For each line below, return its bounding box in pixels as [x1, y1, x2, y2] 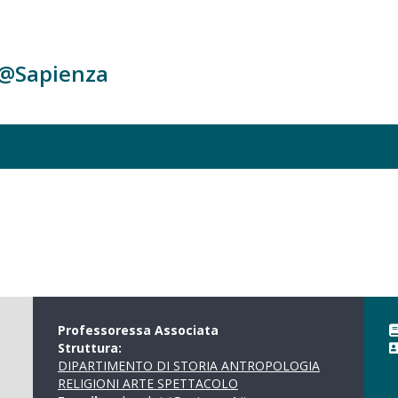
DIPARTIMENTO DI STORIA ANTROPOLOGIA [57, 357, 320, 374]
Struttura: [57, 339, 125, 356]
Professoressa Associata [57, 322, 219, 338]
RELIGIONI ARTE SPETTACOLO [57, 375, 238, 392]
